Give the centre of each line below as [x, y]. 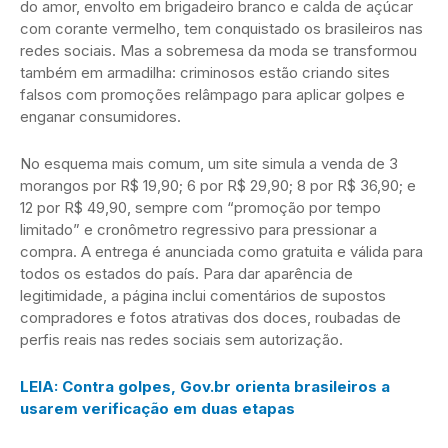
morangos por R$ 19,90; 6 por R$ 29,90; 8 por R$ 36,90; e [218, 185]
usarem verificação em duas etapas [157, 408]
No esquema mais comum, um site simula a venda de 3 [209, 163]
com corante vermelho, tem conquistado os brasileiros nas [221, 28]
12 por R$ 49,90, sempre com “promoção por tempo [200, 207]
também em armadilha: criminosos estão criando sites [205, 72]
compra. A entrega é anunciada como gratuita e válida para [221, 251]
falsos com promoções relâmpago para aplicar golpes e [212, 94]
